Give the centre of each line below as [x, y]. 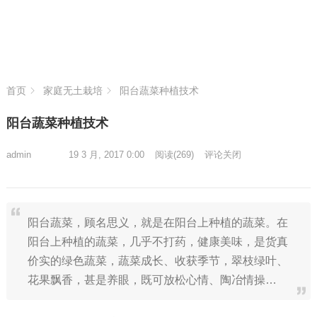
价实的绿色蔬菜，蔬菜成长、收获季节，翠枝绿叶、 [157, 261]
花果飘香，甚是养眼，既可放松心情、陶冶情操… [152, 280]
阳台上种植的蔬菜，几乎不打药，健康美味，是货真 [157, 242]
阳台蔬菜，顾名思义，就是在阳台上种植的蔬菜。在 [157, 223]
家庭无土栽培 [73, 91]
